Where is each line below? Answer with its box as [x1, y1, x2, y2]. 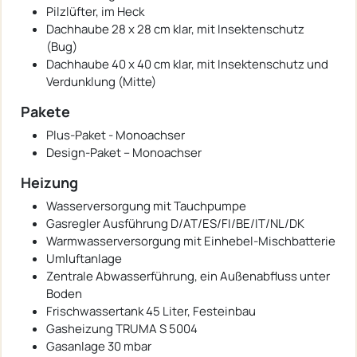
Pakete [21, 101, 70, 121]
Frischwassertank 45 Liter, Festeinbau [46, 302, 256, 320]
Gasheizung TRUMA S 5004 [46, 320, 198, 337]
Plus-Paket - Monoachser [46, 126, 185, 143]
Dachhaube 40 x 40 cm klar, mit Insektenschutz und [46, 55, 328, 73]
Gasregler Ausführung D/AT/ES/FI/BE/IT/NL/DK [46, 214, 304, 232]
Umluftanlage [46, 249, 122, 267]
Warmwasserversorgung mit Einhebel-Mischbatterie [46, 232, 335, 249]
